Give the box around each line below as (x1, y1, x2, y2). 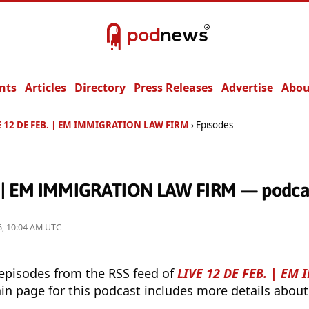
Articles (25, 80, 66, 95)
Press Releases (134, 80, 213, 95)
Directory (74, 80, 126, 95)
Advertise (221, 80, 273, 95)
